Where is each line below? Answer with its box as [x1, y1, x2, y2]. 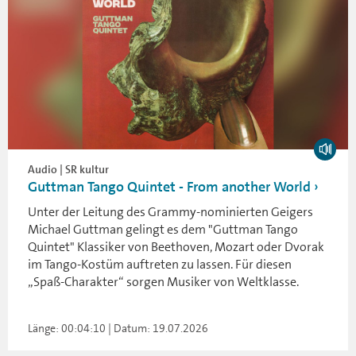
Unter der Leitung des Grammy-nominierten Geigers [28, 203, 313, 220]
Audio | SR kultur [28, 161, 109, 176]
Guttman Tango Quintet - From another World [28, 176, 311, 196]
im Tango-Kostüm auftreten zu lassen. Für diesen [28, 255, 292, 273]
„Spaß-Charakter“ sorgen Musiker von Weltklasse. [28, 273, 299, 290]
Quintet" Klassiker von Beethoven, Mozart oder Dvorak [28, 238, 324, 255]
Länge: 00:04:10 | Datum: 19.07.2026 [28, 320, 208, 335]
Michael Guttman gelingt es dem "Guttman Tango [28, 220, 298, 238]
